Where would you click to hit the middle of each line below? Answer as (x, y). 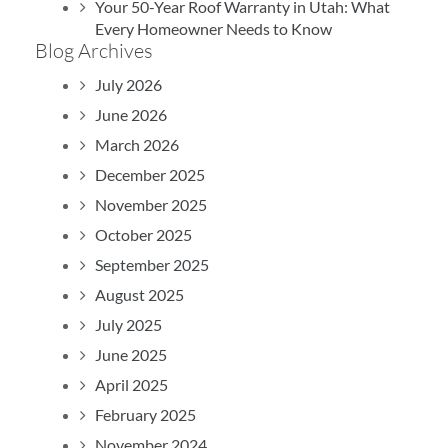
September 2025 (152, 264)
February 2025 (145, 414)
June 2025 (131, 354)
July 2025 (128, 324)
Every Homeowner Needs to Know (213, 28)
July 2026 (128, 84)
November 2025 (151, 204)
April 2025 (131, 384)
